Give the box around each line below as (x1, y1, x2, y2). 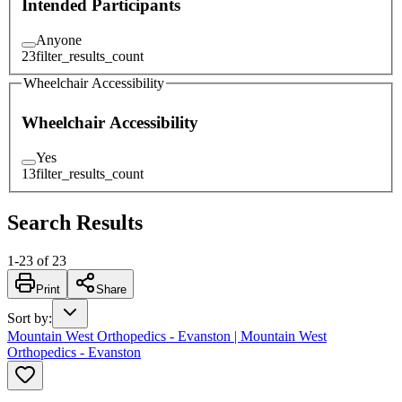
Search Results (7, 210, 143, 234)
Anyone (36, 31, 82, 48)
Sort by (7, 310, 48, 326)
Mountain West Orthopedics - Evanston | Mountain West (7, 328, 327, 344)
